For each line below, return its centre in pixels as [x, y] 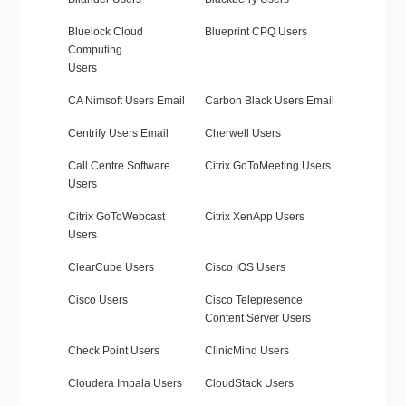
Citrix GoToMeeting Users [267, 166]
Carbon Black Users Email [269, 101]
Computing [95, 50]
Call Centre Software [119, 166]
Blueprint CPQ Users [256, 32]
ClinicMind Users [246, 351]
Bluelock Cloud [105, 32]
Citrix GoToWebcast [116, 217]
